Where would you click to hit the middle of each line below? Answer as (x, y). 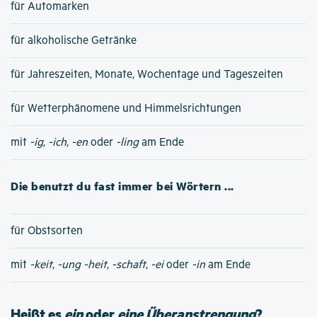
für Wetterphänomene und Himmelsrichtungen (126, 108)
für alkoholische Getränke (74, 40)
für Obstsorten (47, 231)
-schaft (129, 265)
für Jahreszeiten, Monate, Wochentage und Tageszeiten (147, 74)
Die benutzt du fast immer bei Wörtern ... (122, 185)
